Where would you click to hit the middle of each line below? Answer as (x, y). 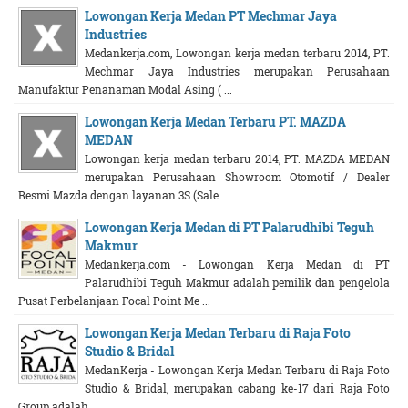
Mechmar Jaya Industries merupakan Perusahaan (237, 71)
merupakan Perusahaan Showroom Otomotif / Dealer (237, 177)
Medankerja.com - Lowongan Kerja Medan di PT (237, 264)
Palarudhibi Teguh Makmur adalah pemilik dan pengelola (237, 282)
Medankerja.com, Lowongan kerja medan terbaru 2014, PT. (237, 53)
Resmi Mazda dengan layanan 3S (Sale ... (124, 195)
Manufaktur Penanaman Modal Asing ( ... (125, 89)
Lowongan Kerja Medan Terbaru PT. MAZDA (215, 122)
